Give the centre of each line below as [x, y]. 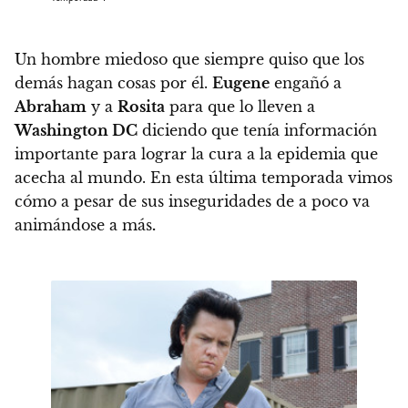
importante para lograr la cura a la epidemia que [196, 153]
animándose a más [83, 224]
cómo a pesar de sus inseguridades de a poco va [192, 201]
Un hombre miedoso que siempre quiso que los [189, 59]
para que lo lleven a [240, 106]
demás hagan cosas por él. [113, 82]
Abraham [51, 106]
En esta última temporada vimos [271, 177]
